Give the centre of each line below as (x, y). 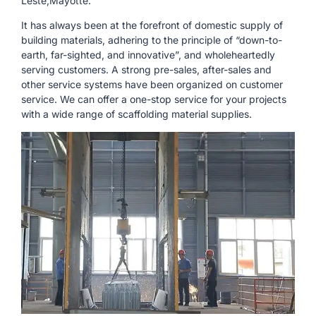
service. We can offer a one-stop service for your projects (154, 99)
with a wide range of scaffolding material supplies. (136, 114)
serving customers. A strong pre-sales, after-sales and (146, 70)
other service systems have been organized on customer (152, 85)
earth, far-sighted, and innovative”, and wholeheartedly (148, 55)
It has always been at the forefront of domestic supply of (152, 25)
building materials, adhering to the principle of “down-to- (152, 40)
